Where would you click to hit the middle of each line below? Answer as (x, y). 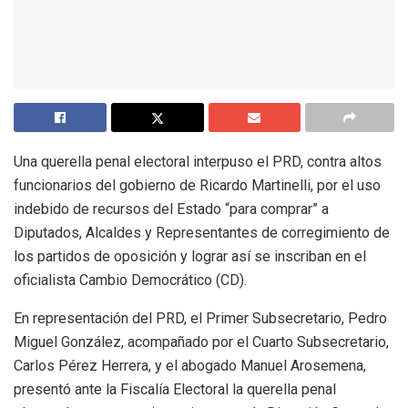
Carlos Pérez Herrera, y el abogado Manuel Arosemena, (190, 366)
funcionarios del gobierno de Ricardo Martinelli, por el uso (197, 186)
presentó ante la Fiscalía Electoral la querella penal (175, 390)
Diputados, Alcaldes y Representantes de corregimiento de (202, 233)
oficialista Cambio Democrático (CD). (130, 280)
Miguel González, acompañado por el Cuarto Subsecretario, (201, 342)
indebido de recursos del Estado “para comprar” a (171, 209)
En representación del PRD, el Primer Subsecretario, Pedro (200, 319)
